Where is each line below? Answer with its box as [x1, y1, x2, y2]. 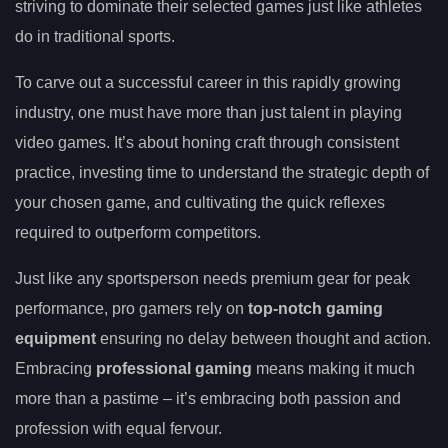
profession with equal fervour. [15, 420, 222, 438]
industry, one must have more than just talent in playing [15, 104, 402, 122]
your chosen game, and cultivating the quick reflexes [15, 194, 385, 212]
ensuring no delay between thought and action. [96, 330, 431, 348]
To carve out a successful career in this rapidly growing [15, 74, 401, 92]
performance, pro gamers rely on [15, 300, 248, 318]
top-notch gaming [248, 300, 383, 318]
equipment [15, 330, 96, 348]
